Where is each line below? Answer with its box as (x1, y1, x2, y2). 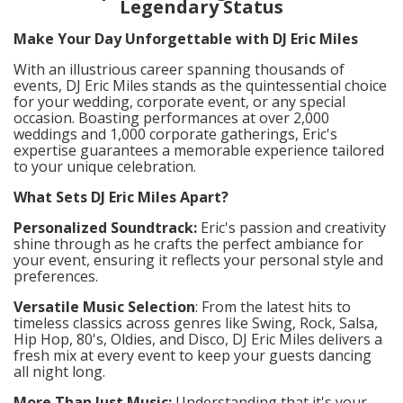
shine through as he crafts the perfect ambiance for (13, 233, 363, 254)
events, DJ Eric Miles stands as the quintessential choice (13, 75, 387, 95)
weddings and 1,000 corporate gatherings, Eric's (13, 123, 337, 144)
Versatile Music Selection (13, 296, 195, 317)
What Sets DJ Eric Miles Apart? (13, 186, 228, 207)
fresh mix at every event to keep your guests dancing (13, 345, 372, 365)
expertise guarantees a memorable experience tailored (13, 139, 384, 160)
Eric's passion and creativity (197, 217, 386, 237)
